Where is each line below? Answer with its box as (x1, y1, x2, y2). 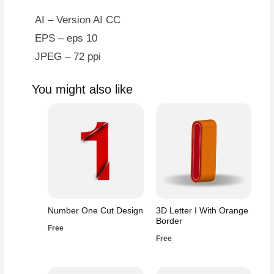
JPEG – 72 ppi (35, 51, 102, 63)
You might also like (32, 83, 133, 97)
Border (155, 217, 182, 226)
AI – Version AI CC (35, 14, 121, 26)
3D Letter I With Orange (155, 206, 248, 216)
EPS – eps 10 (35, 32, 98, 45)
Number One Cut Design (48, 206, 144, 216)
